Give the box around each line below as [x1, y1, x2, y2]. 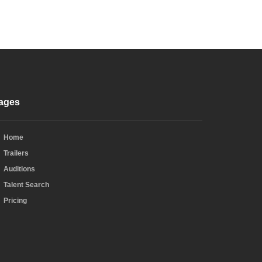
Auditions [4, 165, 35, 173]
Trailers [4, 149, 29, 157]
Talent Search [4, 181, 49, 189]
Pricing [4, 196, 27, 205]
